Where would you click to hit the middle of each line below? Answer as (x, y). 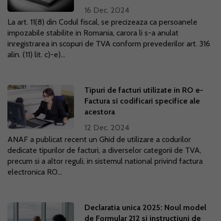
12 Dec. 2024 (107, 128)
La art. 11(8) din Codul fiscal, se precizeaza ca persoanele (102, 22)
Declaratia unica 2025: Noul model (146, 207)
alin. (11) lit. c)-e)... (36, 55)
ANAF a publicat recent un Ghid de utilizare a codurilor (99, 139)
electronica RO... (35, 172)
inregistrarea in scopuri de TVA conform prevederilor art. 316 (109, 44)
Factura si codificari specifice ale (142, 101)
